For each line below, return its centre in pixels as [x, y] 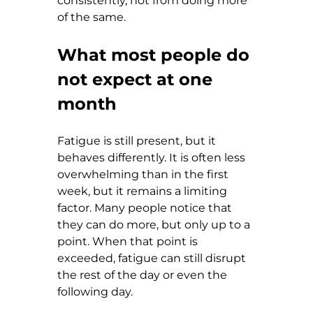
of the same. [92, 17]
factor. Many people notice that [146, 208]
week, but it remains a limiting [144, 191]
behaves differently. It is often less [153, 157]
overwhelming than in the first [144, 174]
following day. [95, 291]
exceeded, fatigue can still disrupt [153, 258]
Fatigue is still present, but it [138, 140]
